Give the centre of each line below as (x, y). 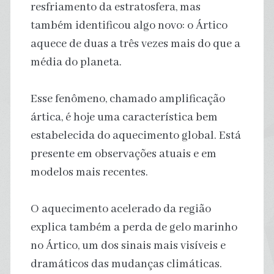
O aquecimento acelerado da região (120, 209)
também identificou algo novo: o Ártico (129, 25)
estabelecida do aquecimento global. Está (135, 135)
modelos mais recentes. (89, 172)
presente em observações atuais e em (123, 154)
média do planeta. (76, 62)
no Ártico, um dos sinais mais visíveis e (128, 246)
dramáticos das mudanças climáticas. (126, 264)
